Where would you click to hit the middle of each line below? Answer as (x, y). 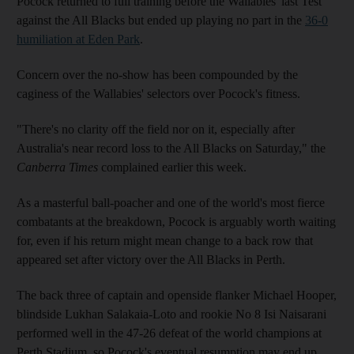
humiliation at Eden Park (78, 39)
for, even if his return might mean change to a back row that (165, 240)
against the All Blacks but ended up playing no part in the (161, 20)
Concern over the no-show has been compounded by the (157, 74)
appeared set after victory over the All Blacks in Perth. (151, 259)
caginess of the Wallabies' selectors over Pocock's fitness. (158, 93)
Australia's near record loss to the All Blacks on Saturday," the (171, 148)
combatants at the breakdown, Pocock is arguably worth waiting (176, 221)
